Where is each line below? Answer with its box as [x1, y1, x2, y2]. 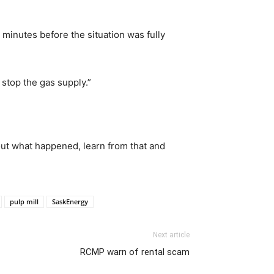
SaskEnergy [52, 196, 88, 206]
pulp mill [10, 196, 39, 206]
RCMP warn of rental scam [80, 246, 190, 257]
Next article [153, 230, 190, 239]
